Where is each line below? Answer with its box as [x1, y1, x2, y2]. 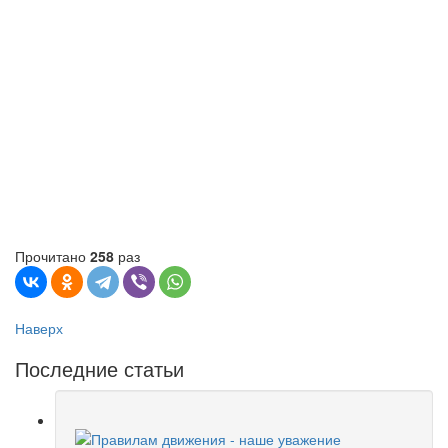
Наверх [15, 318, 63, 339]
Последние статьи [15, 354, 184, 384]
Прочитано [15, 246, 90, 267]
